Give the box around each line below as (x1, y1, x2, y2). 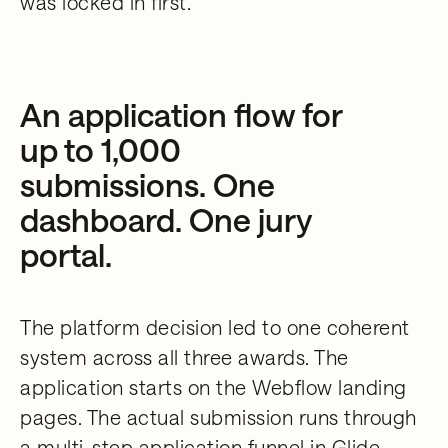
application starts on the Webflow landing (20, 375, 407, 399)
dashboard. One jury (20, 201, 312, 238)
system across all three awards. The (20, 345, 349, 369)
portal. (20, 236, 112, 273)
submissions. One (20, 166, 275, 203)
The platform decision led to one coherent (20, 315, 410, 339)
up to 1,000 (20, 131, 181, 168)
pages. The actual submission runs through (20, 405, 417, 429)
